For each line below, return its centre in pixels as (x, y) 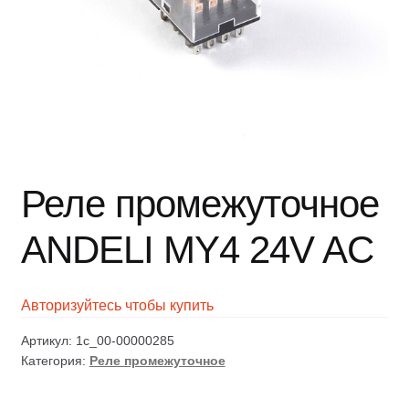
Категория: (55, 360)
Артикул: (48, 340)
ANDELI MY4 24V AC (197, 250)
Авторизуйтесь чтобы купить (117, 305)
